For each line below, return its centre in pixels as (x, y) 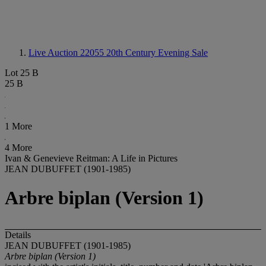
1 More (18, 126)
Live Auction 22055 (67, 53)
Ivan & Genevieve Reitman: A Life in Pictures (91, 158)
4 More (18, 148)
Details (18, 235)
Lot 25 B (22, 73)
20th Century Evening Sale (157, 53)
